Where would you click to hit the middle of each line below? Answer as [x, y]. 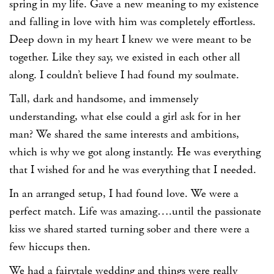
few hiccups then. [50, 247]
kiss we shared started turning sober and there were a [129, 229]
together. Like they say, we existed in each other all [125, 57]
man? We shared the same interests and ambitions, [124, 134]
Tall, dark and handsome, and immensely [104, 99]
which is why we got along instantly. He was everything [135, 152]
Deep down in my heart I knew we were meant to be [130, 39]
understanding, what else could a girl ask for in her [125, 117]
